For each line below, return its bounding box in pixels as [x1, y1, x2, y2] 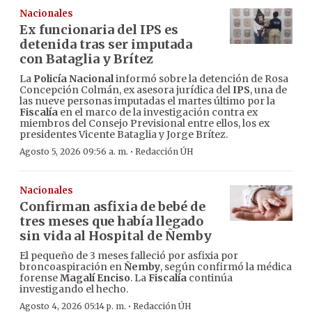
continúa [187, 272, 233, 285]
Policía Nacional [33, 72, 114, 86]
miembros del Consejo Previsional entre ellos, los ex [19, 117, 270, 130]
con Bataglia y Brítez [19, 51, 153, 68]
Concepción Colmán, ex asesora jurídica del [19, 84, 233, 97]
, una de [250, 84, 287, 97]
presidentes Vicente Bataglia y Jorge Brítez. [19, 128, 228, 141]
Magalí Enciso [60, 272, 130, 285]
